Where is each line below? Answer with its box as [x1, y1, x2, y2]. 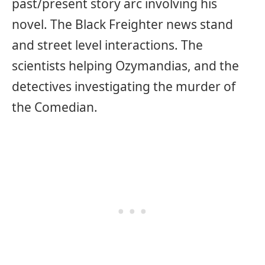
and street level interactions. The [12, 37, 203, 54]
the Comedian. [12, 99, 98, 116]
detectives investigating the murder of [12, 78, 235, 95]
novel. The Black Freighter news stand [12, 16, 233, 33]
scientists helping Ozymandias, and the [12, 57, 239, 75]
